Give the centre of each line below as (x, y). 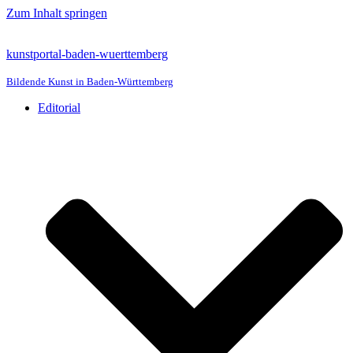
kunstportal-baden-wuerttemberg (87, 54)
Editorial (59, 108)
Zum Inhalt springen (57, 13)
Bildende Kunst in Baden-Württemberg (90, 82)
